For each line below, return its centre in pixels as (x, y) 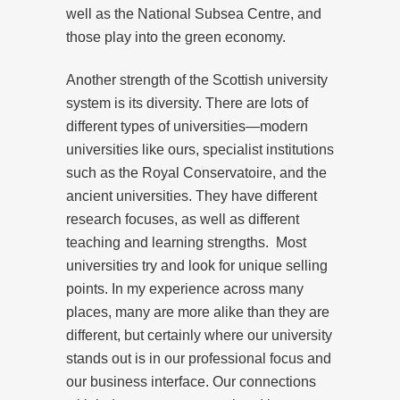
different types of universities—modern (187, 126)
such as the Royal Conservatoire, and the (196, 172)
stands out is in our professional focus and (199, 358)
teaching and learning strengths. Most (186, 242)
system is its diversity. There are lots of (187, 103)
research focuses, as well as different (183, 219)
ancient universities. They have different (192, 196)
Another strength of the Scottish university (197, 79)
